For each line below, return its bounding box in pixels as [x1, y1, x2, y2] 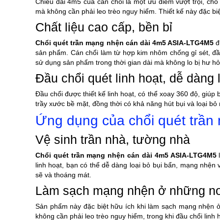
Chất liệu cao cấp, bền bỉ [35, 21, 172, 34]
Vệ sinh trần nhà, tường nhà [35, 133, 190, 147]
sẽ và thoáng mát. [35, 171, 91, 179]
